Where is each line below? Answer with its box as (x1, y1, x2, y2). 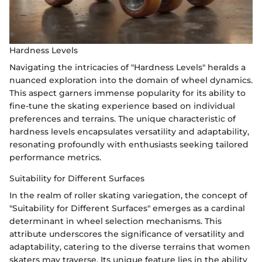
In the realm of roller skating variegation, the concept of (9, 189, 247, 201)
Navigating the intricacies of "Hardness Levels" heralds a (9, 61, 246, 73)
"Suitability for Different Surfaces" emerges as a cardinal (9, 202, 245, 213)
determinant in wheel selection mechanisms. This (9, 215, 222, 226)
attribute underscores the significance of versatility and (9, 228, 244, 239)
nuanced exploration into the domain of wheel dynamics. (9, 74, 253, 85)
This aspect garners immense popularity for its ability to (9, 87, 246, 98)
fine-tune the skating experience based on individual (9, 100, 235, 111)
